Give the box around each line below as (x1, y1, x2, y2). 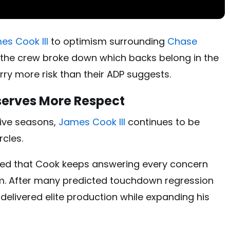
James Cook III (59, 116, 125, 129)
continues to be (125, 116, 200, 129)
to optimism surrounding (48, 35, 167, 48)
